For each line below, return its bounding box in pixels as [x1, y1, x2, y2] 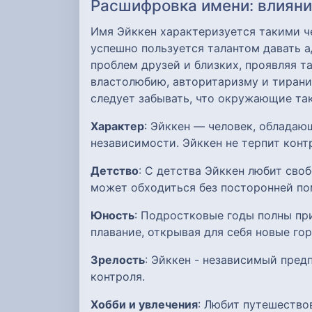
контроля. [91, 270, 145, 284]
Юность [91, 208, 134, 223]
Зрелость [91, 253, 145, 267]
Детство [91, 164, 139, 178]
